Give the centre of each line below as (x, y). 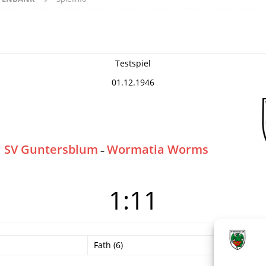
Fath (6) (108, 245)
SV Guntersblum (51, 149)
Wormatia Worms (158, 149)
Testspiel (133, 63)
